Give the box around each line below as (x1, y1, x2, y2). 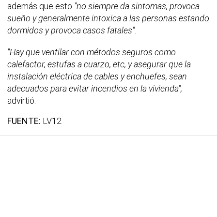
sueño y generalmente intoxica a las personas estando (7, 13, 209, 23)
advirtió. (7, 95, 36, 106)
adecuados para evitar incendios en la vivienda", (7, 83, 182, 93)
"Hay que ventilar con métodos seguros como (7, 46, 176, 57)
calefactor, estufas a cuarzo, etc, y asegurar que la (7, 59, 191, 69)
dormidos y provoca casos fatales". (7, 25, 137, 35)
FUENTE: (7, 115, 41, 126)
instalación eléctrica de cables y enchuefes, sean (7, 71, 187, 81)
